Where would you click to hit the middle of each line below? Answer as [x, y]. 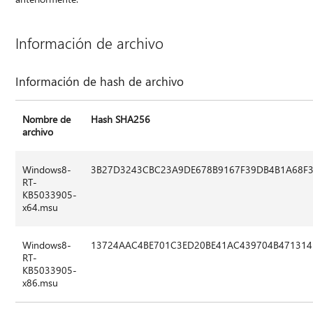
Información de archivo [90, 43]
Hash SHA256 [121, 119]
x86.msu [41, 283]
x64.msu [41, 208]
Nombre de [47, 119]
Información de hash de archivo [100, 81]
